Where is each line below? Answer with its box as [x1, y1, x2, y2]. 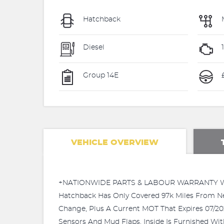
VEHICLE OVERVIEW [71, 138, 158, 146]
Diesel [81, 44, 104, 51]
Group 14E [81, 72, 118, 79]
